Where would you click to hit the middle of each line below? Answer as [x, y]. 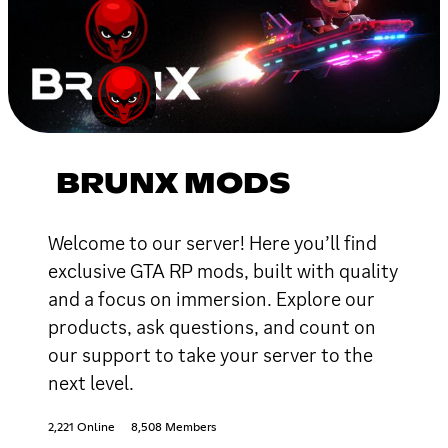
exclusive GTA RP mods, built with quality [223, 270]
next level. [91, 382]
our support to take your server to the [210, 354]
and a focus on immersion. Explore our [211, 298]
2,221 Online [81, 427]
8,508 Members [173, 427]
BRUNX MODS [173, 184]
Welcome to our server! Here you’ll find [212, 242]
